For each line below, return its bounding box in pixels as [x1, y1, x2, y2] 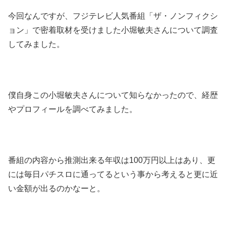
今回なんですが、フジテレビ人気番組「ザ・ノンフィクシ [8, 12, 218, 21]
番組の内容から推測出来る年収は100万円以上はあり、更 [8, 155, 215, 164]
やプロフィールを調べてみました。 [8, 105, 137, 114]
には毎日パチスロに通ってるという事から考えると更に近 [8, 169, 218, 179]
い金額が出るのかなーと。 [8, 184, 105, 193]
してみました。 [8, 40, 65, 49]
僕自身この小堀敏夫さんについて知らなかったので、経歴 [8, 91, 218, 100]
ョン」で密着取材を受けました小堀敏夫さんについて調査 [8, 26, 218, 35]
